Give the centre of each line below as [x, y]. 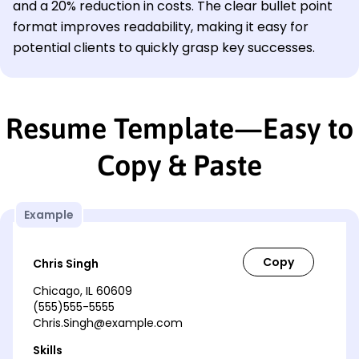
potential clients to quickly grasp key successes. [164, 48]
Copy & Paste [179, 165]
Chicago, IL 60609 [83, 291]
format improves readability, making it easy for [161, 27]
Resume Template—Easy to [179, 129]
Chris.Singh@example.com [108, 323]
